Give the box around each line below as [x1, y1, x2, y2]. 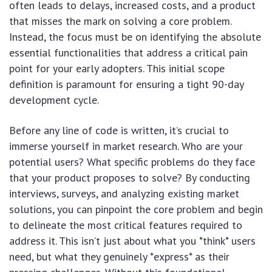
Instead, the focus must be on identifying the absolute [9, 30, 261, 44]
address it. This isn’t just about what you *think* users [9, 234, 256, 248]
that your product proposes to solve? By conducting [9, 171, 250, 185]
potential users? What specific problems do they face [9, 155, 255, 169]
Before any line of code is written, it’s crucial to [9, 123, 229, 137]
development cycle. [9, 93, 99, 107]
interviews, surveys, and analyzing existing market [9, 186, 239, 200]
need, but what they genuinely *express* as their [9, 250, 229, 263]
